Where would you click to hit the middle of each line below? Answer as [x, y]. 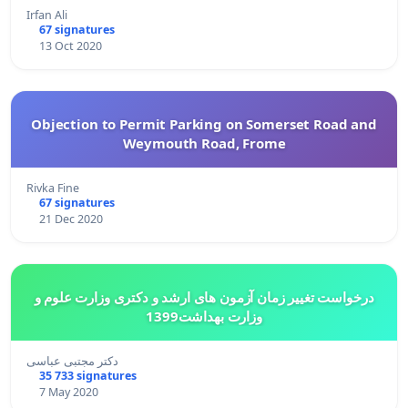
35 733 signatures [87, 375]
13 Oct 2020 [70, 46]
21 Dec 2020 [71, 219]
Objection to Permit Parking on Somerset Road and [204, 123]
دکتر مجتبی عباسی [72, 361]
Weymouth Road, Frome [204, 143]
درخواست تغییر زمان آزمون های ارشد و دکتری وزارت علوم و [204, 296]
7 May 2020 [68, 392]
